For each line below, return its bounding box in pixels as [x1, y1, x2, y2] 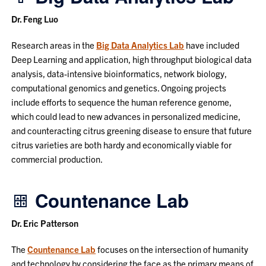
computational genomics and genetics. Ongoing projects [11, 81, 227, 93]
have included [184, 39, 240, 50]
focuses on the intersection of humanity [96, 243, 249, 255]
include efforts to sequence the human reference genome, [11, 96, 232, 107]
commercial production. [11, 153, 103, 164]
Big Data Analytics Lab [96, 39, 185, 50]
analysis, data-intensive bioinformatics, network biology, [11, 67, 227, 79]
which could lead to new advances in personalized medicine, [11, 110, 241, 122]
